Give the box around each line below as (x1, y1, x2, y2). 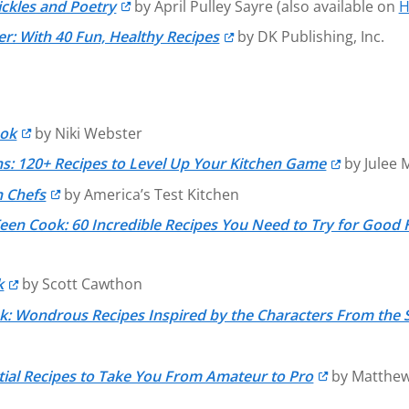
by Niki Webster (30, 122, 142, 143)
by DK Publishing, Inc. (233, 26, 384, 47)
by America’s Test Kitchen (59, 184, 239, 204)
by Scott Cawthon (17, 274, 142, 295)
